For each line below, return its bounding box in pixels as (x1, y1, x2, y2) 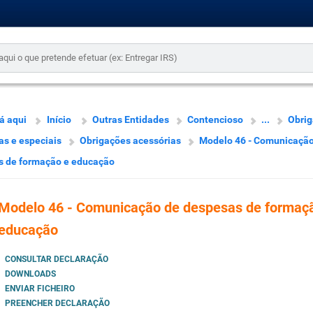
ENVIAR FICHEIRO (4, 284, 75, 294)
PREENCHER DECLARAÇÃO (4, 298, 110, 309)
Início (46, 114, 71, 125)
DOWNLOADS (4, 269, 56, 279)
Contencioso (187, 114, 243, 125)
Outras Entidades (92, 114, 169, 125)
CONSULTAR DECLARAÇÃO (4, 254, 108, 265)
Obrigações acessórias (79, 135, 181, 146)
